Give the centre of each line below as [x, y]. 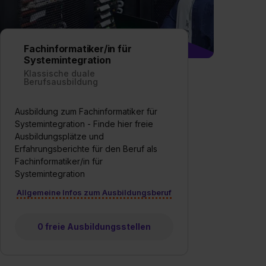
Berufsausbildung [61, 81]
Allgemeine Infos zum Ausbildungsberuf [94, 192]
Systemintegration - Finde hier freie [84, 123]
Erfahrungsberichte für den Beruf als [86, 148]
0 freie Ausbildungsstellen [94, 226]
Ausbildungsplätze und [59, 136]
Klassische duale [59, 73]
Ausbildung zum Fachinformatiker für [86, 111]
